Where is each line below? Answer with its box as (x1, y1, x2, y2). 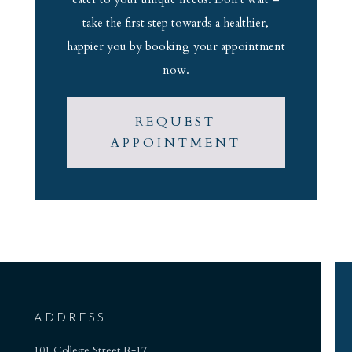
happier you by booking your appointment (66, 38, 285, 54)
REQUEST (135, 112, 217, 130)
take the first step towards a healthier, (82, 14, 269, 31)
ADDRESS (33, 312, 106, 324)
